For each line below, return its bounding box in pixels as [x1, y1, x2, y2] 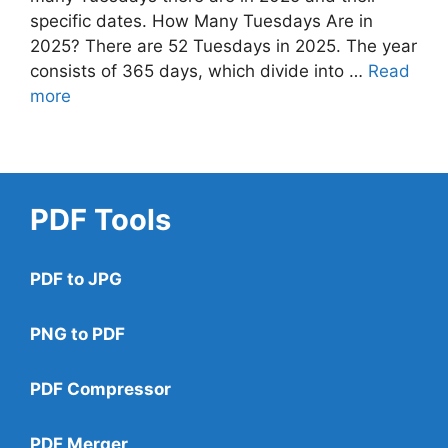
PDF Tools [30, 201, 171, 237]
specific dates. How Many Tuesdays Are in [30, 10, 373, 31]
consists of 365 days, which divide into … [30, 60, 368, 81]
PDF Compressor [30, 378, 171, 399]
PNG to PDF [30, 323, 125, 344]
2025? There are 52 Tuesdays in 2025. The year [30, 35, 417, 56]
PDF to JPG [30, 268, 122, 289]
